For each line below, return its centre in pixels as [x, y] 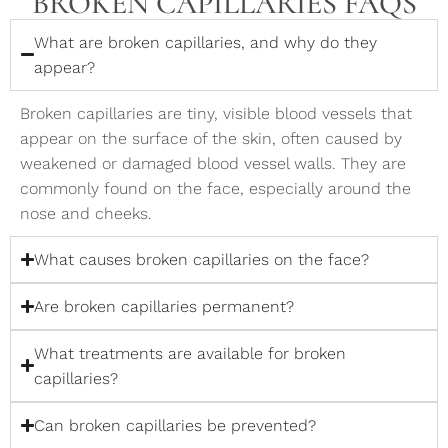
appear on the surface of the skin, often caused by [211, 138]
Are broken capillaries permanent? [164, 306]
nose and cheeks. [86, 213]
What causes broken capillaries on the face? [202, 259]
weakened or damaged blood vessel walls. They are [213, 163]
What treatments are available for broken [190, 353]
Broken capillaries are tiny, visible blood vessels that [216, 113]
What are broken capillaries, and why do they [206, 42]
